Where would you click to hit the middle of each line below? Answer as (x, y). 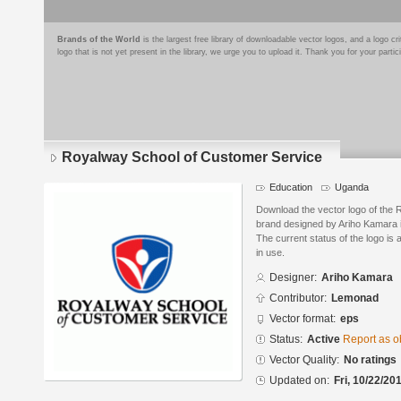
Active (325, 340)
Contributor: (298, 299)
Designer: (293, 278)
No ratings (370, 360)
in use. (270, 253)
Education (291, 187)
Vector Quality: (304, 360)
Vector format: (303, 319)
